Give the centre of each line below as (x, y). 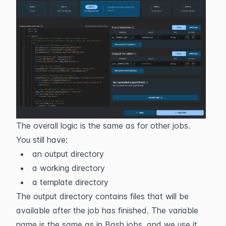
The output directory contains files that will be (102, 196)
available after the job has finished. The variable (107, 211)
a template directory (70, 182)
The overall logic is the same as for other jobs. (103, 126)
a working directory (69, 168)
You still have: (42, 140)
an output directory (68, 154)
